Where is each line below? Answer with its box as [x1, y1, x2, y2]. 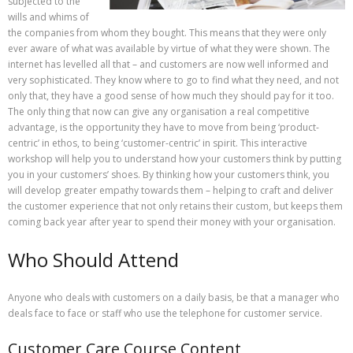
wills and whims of [8, 10, 89, 24]
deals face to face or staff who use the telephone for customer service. [8, 306, 322, 320]
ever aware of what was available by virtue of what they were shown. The [8, 42, 330, 56]
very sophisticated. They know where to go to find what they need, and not [8, 73, 339, 87]
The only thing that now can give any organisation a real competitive [8, 105, 310, 119]
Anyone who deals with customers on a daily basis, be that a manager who [8, 290, 340, 304]
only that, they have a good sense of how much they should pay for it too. [8, 89, 334, 103]
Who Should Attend [8, 247, 179, 273]
